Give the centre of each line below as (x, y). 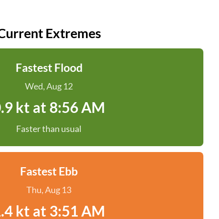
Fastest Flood (49, 67)
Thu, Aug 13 (49, 190)
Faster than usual (49, 129)
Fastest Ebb (49, 171)
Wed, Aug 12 (49, 86)
